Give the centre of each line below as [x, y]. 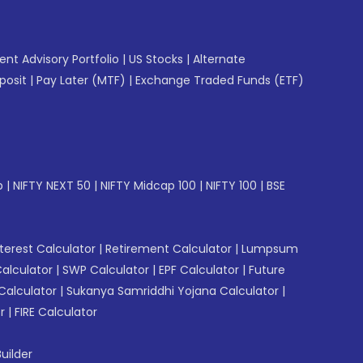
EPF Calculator [199, 269]
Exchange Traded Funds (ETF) [220, 80]
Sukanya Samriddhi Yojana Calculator [173, 290]
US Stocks [156, 59]
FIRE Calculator [56, 312]
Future [267, 269]
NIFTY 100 [231, 185]
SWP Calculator [106, 269]
